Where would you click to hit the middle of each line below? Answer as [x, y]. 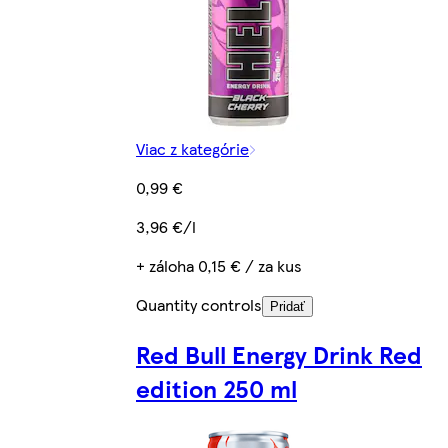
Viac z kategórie [192, 149]
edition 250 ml [216, 388]
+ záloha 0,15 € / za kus [219, 266]
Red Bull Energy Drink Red [279, 354]
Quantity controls [199, 305]
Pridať [287, 307]
